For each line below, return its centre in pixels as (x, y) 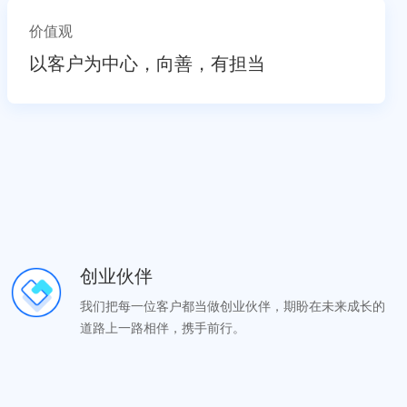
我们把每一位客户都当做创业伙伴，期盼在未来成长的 (233, 306)
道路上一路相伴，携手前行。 (163, 328)
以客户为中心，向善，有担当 (148, 63)
